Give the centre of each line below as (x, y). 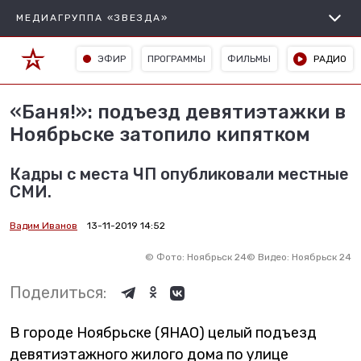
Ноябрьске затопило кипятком (160, 135)
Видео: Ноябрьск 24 (305, 257)
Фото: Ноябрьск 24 (201, 257)
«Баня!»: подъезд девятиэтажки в (178, 112)
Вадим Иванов (44, 226)
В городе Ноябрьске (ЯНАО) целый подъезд (163, 333)
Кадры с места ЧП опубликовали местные (179, 174)
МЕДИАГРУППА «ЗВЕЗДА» (92, 18)
